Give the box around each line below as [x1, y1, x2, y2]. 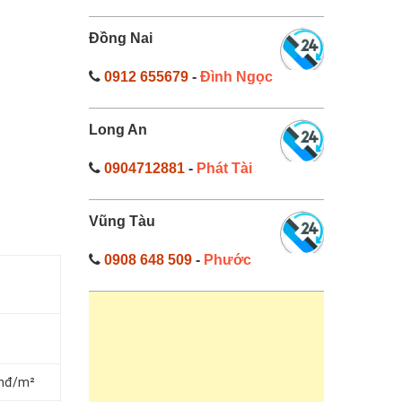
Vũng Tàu [88, 214, 155, 229]
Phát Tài [196, 161, 252, 176]
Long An [88, 122, 147, 137]
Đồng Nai [88, 31, 153, 46]
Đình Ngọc [199, 69, 273, 84]
